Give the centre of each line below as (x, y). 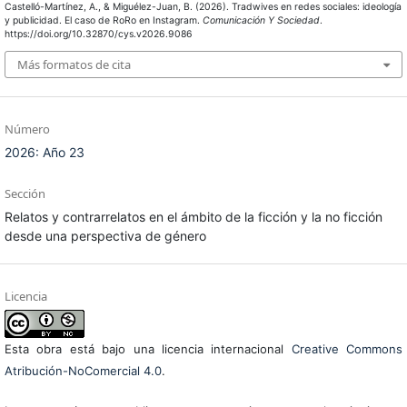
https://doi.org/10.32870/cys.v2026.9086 (98, 35)
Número (27, 129)
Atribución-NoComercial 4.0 (83, 370)
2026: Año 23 (44, 152)
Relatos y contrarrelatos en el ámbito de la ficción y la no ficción (193, 216)
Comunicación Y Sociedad (261, 21)
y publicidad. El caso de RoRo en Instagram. (103, 21)
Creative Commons (347, 348)
